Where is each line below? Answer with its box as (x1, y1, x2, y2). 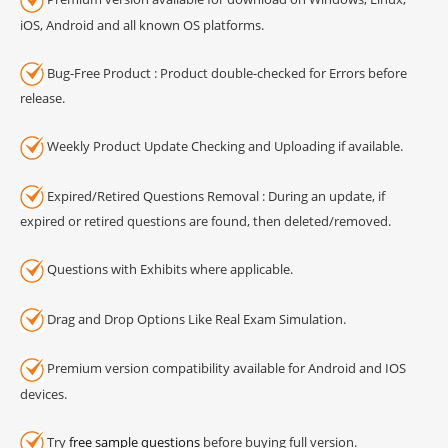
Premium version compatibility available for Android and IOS (44, 359, 406, 378)
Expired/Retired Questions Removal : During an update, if (44, 186, 385, 205)
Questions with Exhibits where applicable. (44, 260, 293, 279)
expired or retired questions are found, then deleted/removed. (20, 212, 391, 231)
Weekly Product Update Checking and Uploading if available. (44, 137, 403, 156)
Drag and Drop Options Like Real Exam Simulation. (44, 309, 346, 328)
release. (20, 89, 65, 108)
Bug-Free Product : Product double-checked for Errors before (44, 63, 407, 82)
